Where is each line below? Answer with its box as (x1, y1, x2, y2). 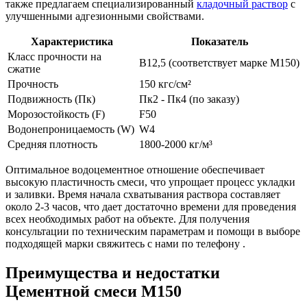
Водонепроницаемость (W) (8, 123, 134, 136)
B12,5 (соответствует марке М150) (139, 57, 299, 69)
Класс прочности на (8, 51, 101, 63)
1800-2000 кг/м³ (139, 138, 212, 151)
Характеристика (31, 36, 113, 48)
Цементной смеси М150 (5, 282, 182, 301)
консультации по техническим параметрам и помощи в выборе (5, 225, 300, 238)
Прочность (8, 78, 58, 90)
